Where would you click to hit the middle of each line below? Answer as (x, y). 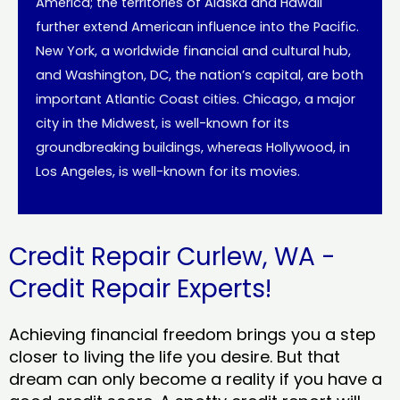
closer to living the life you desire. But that (175, 357)
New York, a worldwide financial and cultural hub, (193, 50)
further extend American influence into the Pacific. (197, 26)
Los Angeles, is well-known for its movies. (168, 171)
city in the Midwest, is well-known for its (162, 123)
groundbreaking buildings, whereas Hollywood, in (193, 147)
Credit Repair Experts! (140, 289)
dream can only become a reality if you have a (196, 379)
